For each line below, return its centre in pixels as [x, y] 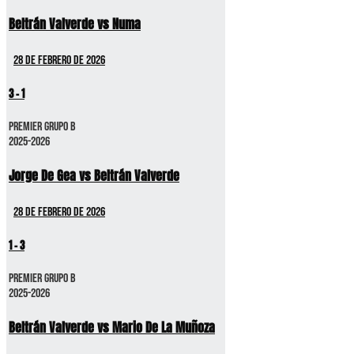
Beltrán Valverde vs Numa [75, 23]
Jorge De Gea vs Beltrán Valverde [94, 175]
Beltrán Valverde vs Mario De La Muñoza [112, 327]
